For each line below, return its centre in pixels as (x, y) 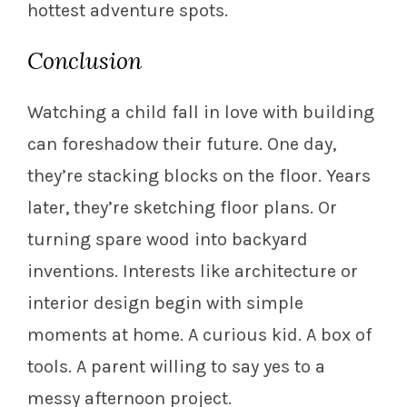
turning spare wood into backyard (168, 240)
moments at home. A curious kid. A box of (199, 335)
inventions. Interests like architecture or (193, 272)
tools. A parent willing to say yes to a (176, 367)
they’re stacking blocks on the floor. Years (199, 176)
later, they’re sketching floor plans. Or (182, 208)
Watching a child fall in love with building (201, 113)
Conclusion (84, 61)
